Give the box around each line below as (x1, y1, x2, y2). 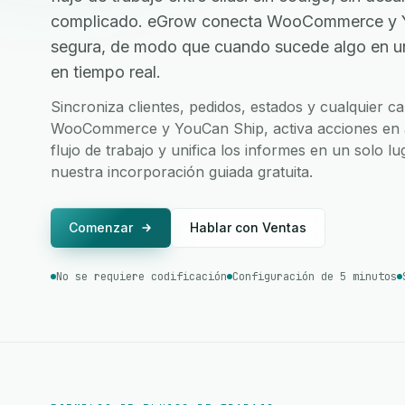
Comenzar (69, 220, 133, 235)
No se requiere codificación (56, 269, 227, 284)
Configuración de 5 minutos (232, 269, 397, 284)
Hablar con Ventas (190, 220, 306, 235)
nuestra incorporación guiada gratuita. (51, 163, 313, 181)
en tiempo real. (51, 62, 161, 81)
